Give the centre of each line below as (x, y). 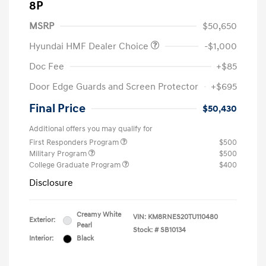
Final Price (57, 109)
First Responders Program (75, 143)
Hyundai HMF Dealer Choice (90, 47)
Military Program (59, 154)
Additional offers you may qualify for (91, 129)
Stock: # (146, 230)
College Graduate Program (76, 165)
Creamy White (99, 215)
